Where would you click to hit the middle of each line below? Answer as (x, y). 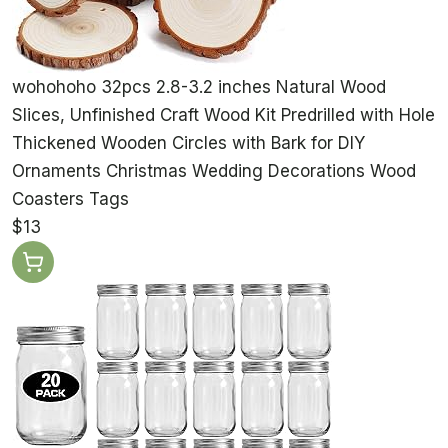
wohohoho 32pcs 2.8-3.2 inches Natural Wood (199, 87)
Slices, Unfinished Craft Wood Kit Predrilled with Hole (223, 115)
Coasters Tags (70, 199)
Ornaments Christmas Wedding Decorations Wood (214, 171)
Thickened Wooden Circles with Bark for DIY (188, 143)
